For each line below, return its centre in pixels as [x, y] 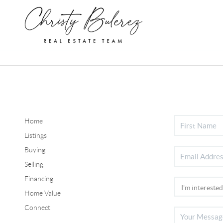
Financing [39, 179]
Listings [35, 136]
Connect [37, 208]
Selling [34, 165]
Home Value [42, 193]
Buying [35, 150]
